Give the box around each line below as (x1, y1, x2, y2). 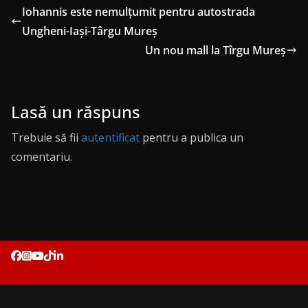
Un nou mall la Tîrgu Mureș (145, 43, 286, 58)
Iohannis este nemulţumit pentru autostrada (22, 4, 255, 20)
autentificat (81, 130, 140, 146)
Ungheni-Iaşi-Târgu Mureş (22, 23, 157, 39)
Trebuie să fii (11, 130, 81, 146)
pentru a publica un (140, 130, 243, 146)
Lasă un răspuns (11, 100, 140, 124)
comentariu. (11, 149, 72, 165)
